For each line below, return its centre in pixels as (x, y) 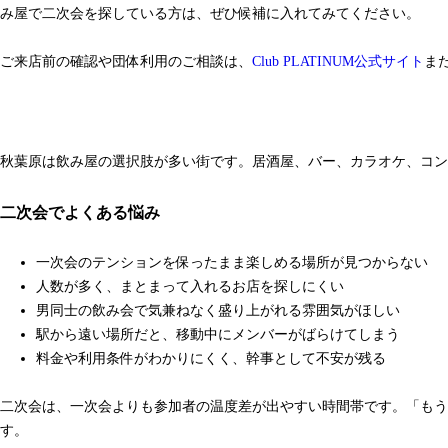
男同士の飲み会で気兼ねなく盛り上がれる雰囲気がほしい (218, 310)
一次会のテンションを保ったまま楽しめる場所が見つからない (232, 262)
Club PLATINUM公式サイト (338, 61)
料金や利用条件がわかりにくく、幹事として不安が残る (211, 358)
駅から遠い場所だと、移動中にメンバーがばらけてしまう (218, 334)
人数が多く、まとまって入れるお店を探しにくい (190, 286)
